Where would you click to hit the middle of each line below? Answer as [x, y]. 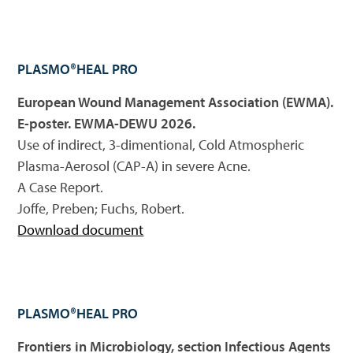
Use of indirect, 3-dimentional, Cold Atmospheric [161, 145]
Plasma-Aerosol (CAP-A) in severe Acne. [134, 166]
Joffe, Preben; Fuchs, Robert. [101, 208]
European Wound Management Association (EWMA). [176, 102]
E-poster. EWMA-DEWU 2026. [107, 123]
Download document [81, 230]
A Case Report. [61, 187]
